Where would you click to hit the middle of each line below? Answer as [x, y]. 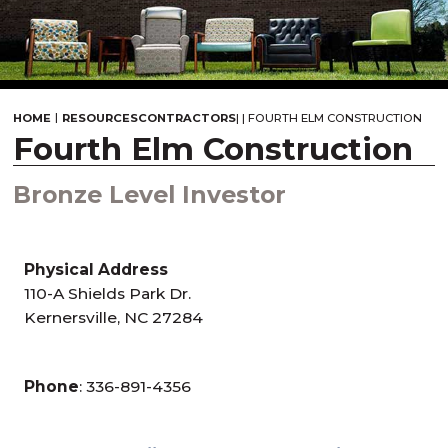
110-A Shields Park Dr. [108, 293]
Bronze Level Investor [150, 194]
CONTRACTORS [187, 117]
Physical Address [96, 269]
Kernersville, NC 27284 [114, 317]
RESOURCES [100, 117]
